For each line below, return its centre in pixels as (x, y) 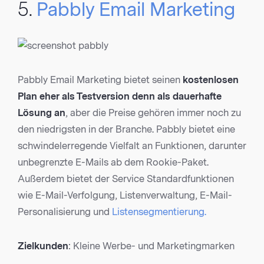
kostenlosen (211, 80)
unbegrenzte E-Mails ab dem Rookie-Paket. (113, 163)
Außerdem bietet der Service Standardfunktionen (126, 179)
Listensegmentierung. (159, 212)
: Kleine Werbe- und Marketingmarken (151, 246)
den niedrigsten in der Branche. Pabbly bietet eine (126, 130)
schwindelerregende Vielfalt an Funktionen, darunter (132, 146)
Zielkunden (43, 246)
